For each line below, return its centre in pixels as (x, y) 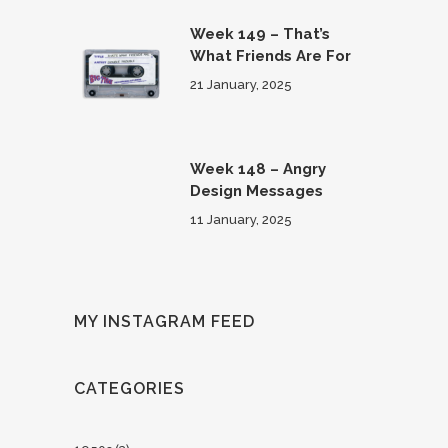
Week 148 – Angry (258, 169)
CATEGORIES (129, 388)
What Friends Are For (270, 56)
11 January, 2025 (241, 219)
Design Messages (256, 191)
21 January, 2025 (241, 84)
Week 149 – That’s (260, 34)
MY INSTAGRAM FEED (164, 321)
